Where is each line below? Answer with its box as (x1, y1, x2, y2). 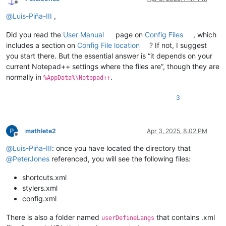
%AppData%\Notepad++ (43, 74, 110, 81)
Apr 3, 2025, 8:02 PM (147, 127, 207, 135)
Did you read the (6, 30, 63, 39)
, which (193, 30, 216, 39)
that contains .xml (154, 212, 215, 221)
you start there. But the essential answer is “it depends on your (6, 51, 212, 60)
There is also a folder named (6, 212, 101, 221)
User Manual (63, 30, 104, 39)
